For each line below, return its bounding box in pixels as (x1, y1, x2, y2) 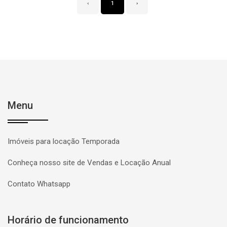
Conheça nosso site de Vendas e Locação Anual (8, 158, 171, 167)
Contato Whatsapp (8, 179, 70, 188)
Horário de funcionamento (8, 214, 129, 226)
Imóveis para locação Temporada (8, 137, 120, 146)
